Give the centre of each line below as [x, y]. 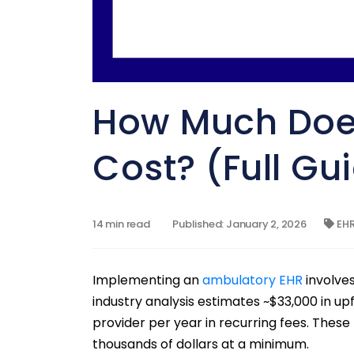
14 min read [121, 224]
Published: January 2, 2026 [238, 224]
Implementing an [147, 280]
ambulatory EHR [252, 280]
